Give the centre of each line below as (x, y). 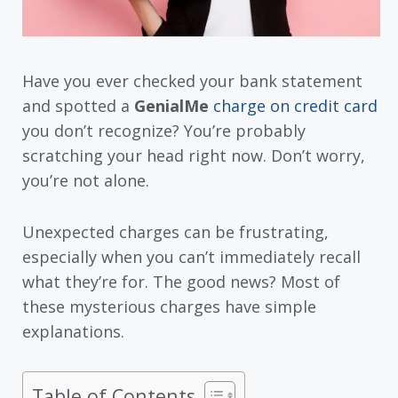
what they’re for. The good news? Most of (181, 282)
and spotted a (78, 105)
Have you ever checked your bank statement (192, 80)
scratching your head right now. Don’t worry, (194, 155)
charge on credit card (295, 105)
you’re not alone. (86, 180)
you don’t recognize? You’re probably (164, 130)
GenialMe (171, 105)
